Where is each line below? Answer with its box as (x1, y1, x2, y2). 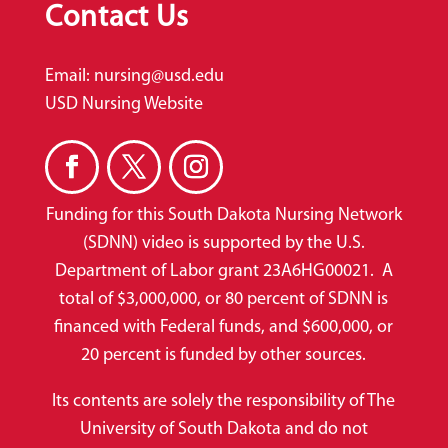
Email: (44, 67, 94, 87)
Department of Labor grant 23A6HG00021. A (54, 262, 393, 282)
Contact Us (44, 3, 189, 35)
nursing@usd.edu (93, 67, 224, 87)
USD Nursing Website (44, 95, 203, 115)
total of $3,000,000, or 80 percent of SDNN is (59, 290, 389, 310)
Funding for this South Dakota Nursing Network (45, 206, 402, 226)
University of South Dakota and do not (79, 420, 368, 440)
